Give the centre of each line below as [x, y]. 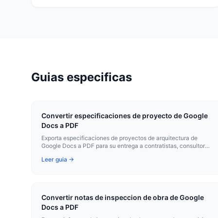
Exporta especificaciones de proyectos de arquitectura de [119, 138]
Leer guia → [58, 159]
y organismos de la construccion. [86, 154]
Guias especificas [82, 77]
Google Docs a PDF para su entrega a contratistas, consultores [126, 146]
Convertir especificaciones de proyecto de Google [125, 116]
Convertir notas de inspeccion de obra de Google [123, 197]
